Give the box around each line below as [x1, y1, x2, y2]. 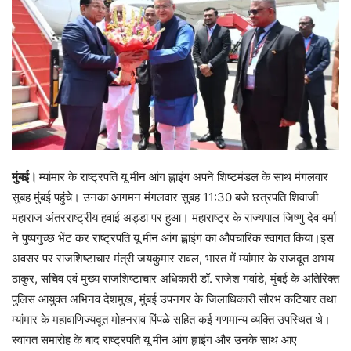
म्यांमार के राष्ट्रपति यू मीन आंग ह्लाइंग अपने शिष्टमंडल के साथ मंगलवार [39, 168, 328, 184]
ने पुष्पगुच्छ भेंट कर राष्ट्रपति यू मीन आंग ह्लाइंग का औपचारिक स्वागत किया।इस [12, 230, 334, 245]
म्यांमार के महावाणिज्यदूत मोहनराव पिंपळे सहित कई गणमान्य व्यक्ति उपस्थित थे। [12, 311, 331, 327]
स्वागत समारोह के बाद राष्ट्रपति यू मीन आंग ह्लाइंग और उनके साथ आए [12, 331, 297, 347]
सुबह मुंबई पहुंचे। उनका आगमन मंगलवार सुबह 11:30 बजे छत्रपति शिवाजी [12, 189, 318, 204]
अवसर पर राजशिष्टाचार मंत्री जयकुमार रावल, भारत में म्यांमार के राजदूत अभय [12, 250, 334, 266]
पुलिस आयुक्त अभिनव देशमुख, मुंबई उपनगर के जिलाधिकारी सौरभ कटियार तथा [12, 291, 336, 306]
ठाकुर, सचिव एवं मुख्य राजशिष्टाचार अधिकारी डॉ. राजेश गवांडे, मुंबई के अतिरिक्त [12, 270, 339, 286]
